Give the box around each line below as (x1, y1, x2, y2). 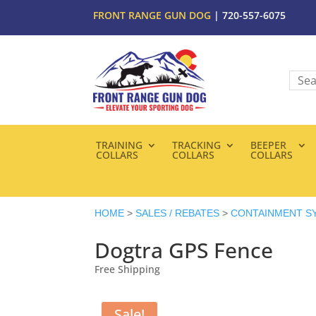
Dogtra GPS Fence (95, 236, 274, 265)
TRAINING (95, 138, 142, 152)
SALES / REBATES (135, 207, 220, 219)
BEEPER (250, 138, 286, 152)
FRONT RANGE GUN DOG (93, 8, 211, 22)
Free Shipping (95, 262, 161, 276)
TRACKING (171, 138, 221, 152)
